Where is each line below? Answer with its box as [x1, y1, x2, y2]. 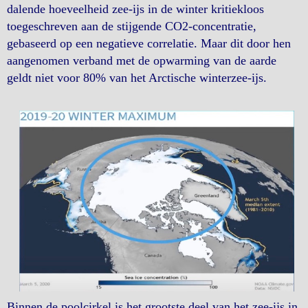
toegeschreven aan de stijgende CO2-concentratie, [7, 19, 256, 34]
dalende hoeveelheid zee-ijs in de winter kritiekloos [7, 2, 264, 16]
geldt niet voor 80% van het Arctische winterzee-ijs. [7, 71, 267, 85]
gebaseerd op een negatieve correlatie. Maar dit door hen [7, 36, 291, 51]
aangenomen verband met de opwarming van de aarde [7, 54, 276, 68]
